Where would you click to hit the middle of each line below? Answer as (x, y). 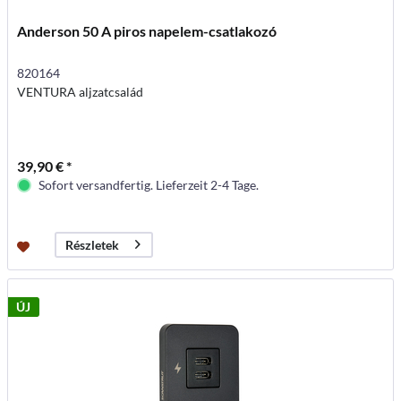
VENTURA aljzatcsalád (81, 91)
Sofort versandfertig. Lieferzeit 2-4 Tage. (149, 184)
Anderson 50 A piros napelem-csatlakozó (147, 30)
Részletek (93, 245)
